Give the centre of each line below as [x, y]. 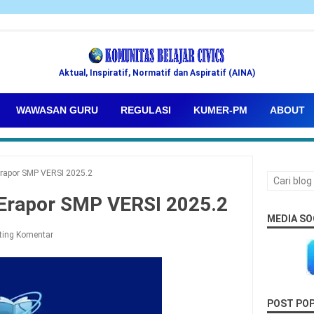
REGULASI [146, 110]
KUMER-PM [220, 110]
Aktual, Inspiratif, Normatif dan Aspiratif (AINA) [157, 73]
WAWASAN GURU [57, 110]
